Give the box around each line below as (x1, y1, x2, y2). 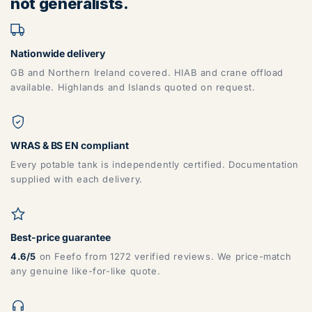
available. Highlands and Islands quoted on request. (10, 81, 256, 93)
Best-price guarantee (10, 231, 111, 243)
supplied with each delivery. (10, 173, 143, 185)
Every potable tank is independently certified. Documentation (10, 158, 299, 170)
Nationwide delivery (10, 47, 105, 59)
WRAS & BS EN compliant (10, 139, 129, 151)
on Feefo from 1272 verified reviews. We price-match (36, 250, 292, 262)
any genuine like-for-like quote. (10, 265, 161, 276)
